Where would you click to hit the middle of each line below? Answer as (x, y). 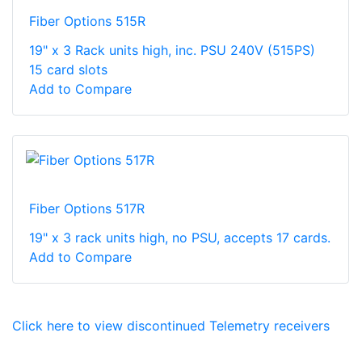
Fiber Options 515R (87, 21)
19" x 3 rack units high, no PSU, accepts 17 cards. (180, 237)
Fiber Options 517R (87, 208)
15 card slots (68, 70)
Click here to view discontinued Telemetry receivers (171, 325)
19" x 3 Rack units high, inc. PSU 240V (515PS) (172, 51)
